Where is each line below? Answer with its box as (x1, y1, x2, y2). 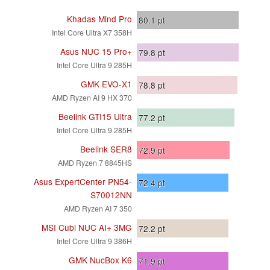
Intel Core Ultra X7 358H (52, 27, 132, 38)
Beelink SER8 (80, 143, 132, 155)
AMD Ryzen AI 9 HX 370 (52, 92, 132, 103)
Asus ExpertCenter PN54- (34, 175, 132, 188)
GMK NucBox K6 (69, 254, 132, 266)
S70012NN (90, 189, 132, 201)
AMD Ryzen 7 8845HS (58, 157, 132, 168)
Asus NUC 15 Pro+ (60, 45, 132, 58)
